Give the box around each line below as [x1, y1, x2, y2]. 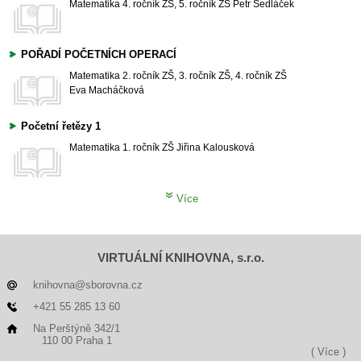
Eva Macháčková [69, 85, 144, 97]
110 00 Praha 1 [41, 334, 112, 347]
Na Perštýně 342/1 [33, 322, 120, 335]
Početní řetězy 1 [21, 120, 101, 133]
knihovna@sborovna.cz [33, 279, 143, 292]
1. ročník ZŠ [122, 142, 174, 154]
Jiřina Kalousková [176, 142, 255, 154]
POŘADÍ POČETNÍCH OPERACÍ [21, 48, 176, 61]
